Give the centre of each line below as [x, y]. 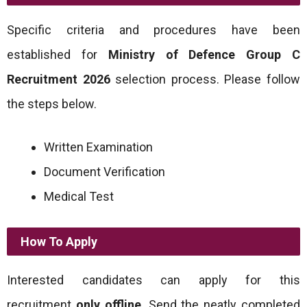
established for [58, 54]
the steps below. [52, 104]
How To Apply [59, 242]
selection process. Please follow [205, 79]
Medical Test [79, 196]
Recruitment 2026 [59, 79]
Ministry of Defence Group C [204, 54]
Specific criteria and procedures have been [153, 30]
